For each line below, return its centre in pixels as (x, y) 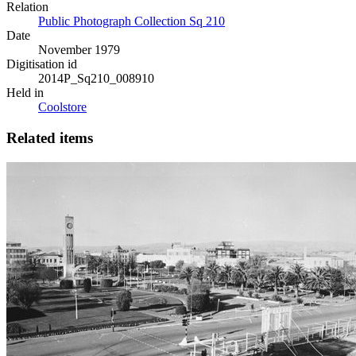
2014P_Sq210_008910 (96, 79)
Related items (50, 138)
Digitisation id (42, 64)
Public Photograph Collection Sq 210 (132, 21)
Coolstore (62, 107)
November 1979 (79, 50)
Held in (25, 93)
